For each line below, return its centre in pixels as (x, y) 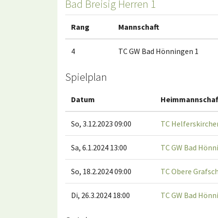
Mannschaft (139, 27)
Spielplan (86, 77)
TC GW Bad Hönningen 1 (158, 51)
